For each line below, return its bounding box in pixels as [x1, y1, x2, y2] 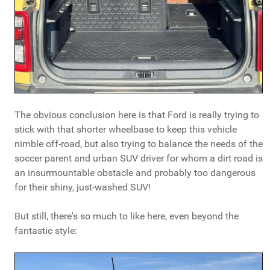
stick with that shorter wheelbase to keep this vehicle [14, 123, 237, 135]
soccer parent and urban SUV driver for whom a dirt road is [14, 152, 263, 164]
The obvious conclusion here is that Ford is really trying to [14, 108, 259, 121]
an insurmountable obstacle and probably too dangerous [14, 166, 256, 178]
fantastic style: [14, 224, 77, 236]
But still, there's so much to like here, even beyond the [14, 210, 239, 222]
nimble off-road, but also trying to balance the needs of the [14, 137, 263, 149]
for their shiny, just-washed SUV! [14, 181, 151, 193]
